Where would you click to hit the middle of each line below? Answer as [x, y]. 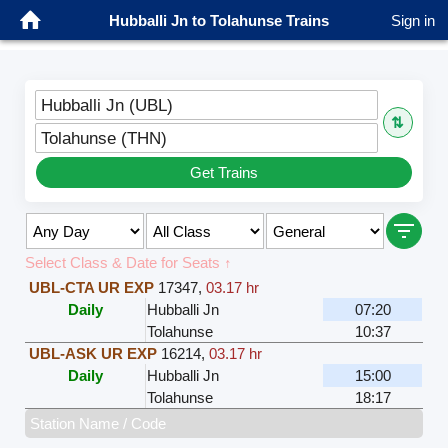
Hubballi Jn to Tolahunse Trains [219, 20]
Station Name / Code [98, 424]
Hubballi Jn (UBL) [107, 105]
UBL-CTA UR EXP [92, 288]
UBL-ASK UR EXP [93, 354]
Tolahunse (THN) [104, 138]
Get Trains [224, 173]
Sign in [413, 20]
